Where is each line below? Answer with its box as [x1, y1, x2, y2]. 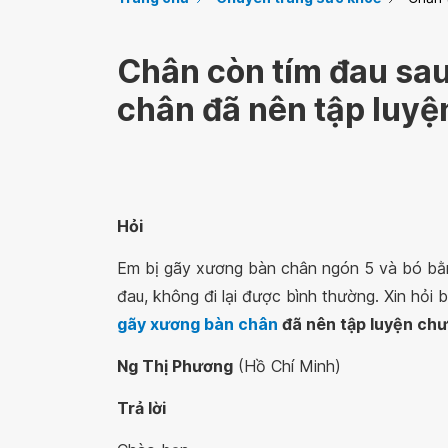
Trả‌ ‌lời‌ [117, 398, 166, 418]
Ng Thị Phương [117, 356, 233, 376]
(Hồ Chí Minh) [233, 356, 341, 376]
